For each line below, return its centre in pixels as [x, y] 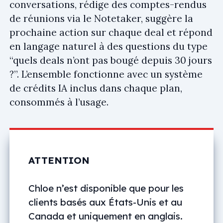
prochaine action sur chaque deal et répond [111, 32]
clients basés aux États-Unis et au [105, 202]
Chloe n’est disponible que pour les [106, 188]
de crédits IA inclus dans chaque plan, [96, 88]
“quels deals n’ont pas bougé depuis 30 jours [111, 60]
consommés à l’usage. [59, 102]
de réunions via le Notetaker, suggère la [101, 18]
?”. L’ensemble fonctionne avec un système [106, 74]
